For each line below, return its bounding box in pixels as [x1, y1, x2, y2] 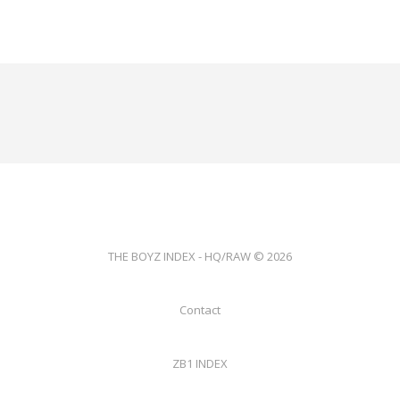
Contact [179, 301, 221, 318]
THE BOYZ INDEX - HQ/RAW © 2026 [108, 247, 292, 264]
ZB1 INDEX [172, 354, 228, 371]
